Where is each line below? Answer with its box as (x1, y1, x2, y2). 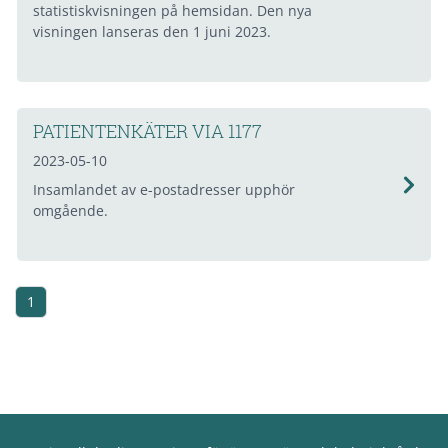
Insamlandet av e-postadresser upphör (33, 180, 295, 199)
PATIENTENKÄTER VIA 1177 (33, 119, 262, 143)
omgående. (33, 201, 108, 220)
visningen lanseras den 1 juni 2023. (33, 22, 271, 41)
